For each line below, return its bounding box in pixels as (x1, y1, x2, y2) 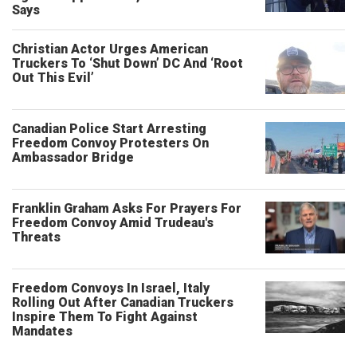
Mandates (12, 324, 73, 339)
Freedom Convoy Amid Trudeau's (12, 215, 214, 230)
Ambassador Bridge (12, 150, 134, 165)
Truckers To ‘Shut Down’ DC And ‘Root (12, 56, 243, 71)
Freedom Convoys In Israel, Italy (12, 280, 210, 296)
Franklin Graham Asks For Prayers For (12, 201, 241, 216)
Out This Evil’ (12, 70, 94, 85)
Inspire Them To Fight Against (12, 309, 198, 324)
